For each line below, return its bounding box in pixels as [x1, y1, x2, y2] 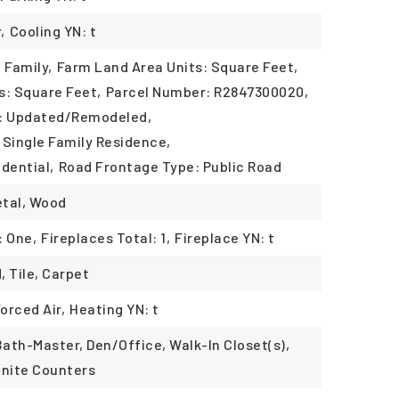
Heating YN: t [69, 300, 159, 317]
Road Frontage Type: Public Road [58, 158, 282, 175]
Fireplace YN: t [175, 229, 275, 246]
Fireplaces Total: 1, [41, 229, 171, 246]
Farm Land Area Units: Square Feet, [56, 58, 298, 75]
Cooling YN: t [9, 22, 97, 39]
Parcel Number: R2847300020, [105, 83, 309, 100]
